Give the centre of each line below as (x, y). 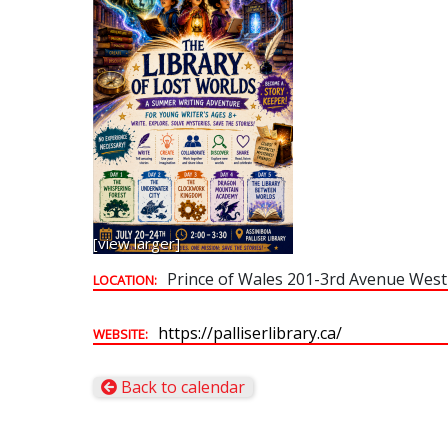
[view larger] (136, 243)
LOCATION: (124, 280)
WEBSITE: (120, 334)
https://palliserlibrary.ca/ (249, 333)
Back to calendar (183, 387)
